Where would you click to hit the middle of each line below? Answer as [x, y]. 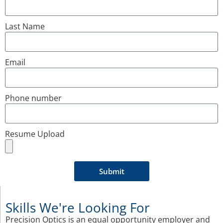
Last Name [25, 27]
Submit [111, 171]
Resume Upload [35, 134]
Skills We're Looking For [78, 208]
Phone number [33, 98]
